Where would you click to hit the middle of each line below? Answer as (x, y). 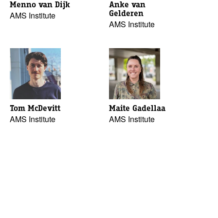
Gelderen (126, 13)
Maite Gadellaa (137, 108)
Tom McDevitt (35, 108)
